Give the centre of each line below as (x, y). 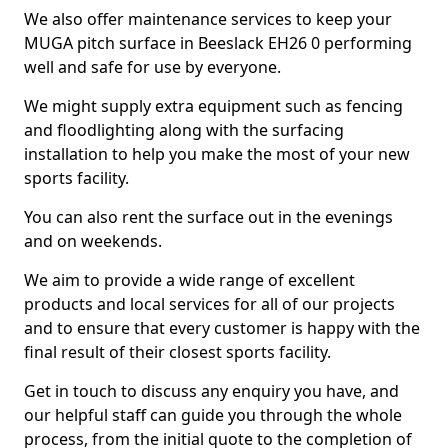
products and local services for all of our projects (209, 304)
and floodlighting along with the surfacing (184, 130)
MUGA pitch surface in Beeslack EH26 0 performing (218, 43)
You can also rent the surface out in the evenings (208, 217)
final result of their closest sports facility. (177, 352)
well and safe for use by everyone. (152, 67)
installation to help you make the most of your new (217, 154)
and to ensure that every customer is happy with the (222, 328)
